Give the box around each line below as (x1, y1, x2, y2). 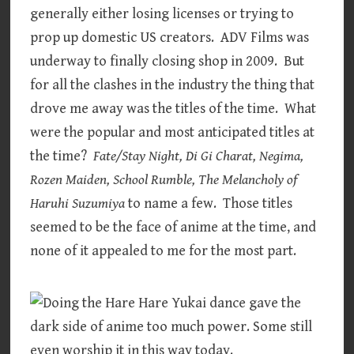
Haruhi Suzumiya (30, 195, 126, 213)
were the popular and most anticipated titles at (30, 124, 315, 141)
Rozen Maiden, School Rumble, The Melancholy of (30, 171, 298, 189)
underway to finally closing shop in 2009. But (30, 53, 305, 70)
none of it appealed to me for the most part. (30, 243, 297, 260)
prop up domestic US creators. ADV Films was (30, 29, 310, 47)
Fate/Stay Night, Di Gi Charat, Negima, (93, 148, 304, 165)
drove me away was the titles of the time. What (30, 100, 317, 118)
